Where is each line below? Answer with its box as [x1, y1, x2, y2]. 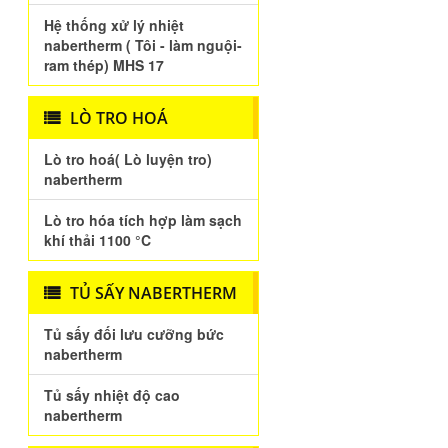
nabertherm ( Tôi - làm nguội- [44, 35, 243, 55]
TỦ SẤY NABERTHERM [70, 282, 238, 304]
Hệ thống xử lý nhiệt [44, 15, 185, 35]
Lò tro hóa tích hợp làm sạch [44, 210, 243, 230]
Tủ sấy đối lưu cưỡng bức [44, 324, 225, 344]
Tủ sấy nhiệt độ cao [44, 385, 181, 405]
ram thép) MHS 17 [44, 55, 165, 75]
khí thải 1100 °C [44, 230, 152, 250]
